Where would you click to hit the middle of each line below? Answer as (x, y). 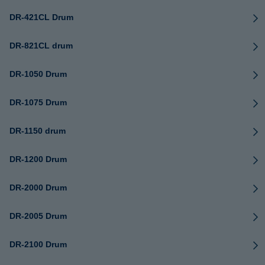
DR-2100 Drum (38, 244)
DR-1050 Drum (38, 74)
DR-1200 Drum (38, 159)
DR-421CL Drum (41, 17)
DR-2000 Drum (38, 188)
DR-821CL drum (41, 46)
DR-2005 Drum (38, 216)
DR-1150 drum (38, 131)
